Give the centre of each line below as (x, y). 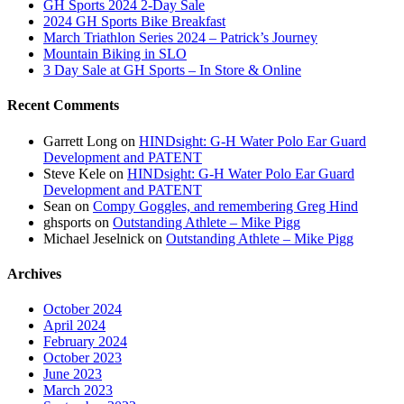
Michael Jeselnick (94, 238)
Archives (34, 273)
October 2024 (83, 309)
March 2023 (78, 390)
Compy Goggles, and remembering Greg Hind (225, 206)
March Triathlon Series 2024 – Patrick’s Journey (180, 38)
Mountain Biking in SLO (115, 54)
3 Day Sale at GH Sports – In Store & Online (172, 70)
